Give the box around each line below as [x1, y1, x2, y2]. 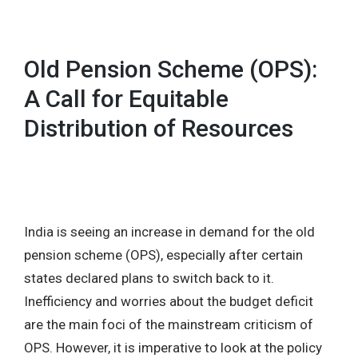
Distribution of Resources [24, 113, 293, 142]
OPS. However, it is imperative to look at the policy [24, 339, 322, 356]
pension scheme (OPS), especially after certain [24, 246, 303, 263]
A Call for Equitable [24, 84, 229, 113]
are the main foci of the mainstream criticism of [24, 316, 313, 332]
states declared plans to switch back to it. [24, 269, 274, 286]
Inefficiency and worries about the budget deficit [24, 292, 313, 309]
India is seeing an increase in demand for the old [24, 223, 315, 240]
